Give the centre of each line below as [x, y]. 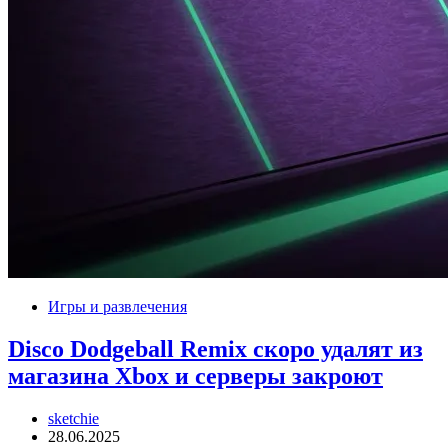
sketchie [73, 419]
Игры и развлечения [117, 307]
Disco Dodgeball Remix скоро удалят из [215, 349]
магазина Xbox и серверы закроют [195, 376]
